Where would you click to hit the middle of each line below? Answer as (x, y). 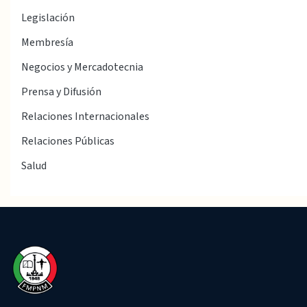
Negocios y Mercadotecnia (82, 67)
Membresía (47, 43)
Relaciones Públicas (68, 142)
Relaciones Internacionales (85, 117)
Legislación (48, 18)
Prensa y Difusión (61, 92)
